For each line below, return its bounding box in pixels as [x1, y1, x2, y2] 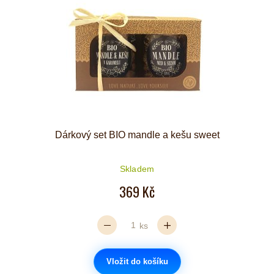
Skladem [120, 163, 154, 174]
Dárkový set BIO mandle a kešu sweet [54, 129, 220, 140]
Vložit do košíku [106, 256, 168, 266]
